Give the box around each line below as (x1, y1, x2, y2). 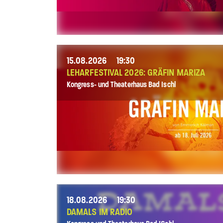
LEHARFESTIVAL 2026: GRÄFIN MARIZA (67, 67, 206, 79)
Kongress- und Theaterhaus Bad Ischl (67, 80, 176, 90)
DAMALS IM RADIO (67, 207, 133, 218)
